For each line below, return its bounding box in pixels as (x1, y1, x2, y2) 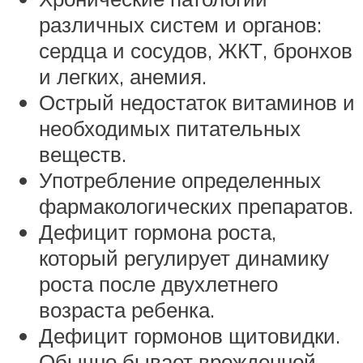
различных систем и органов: (39, 11, 322, 37)
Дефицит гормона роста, (39, 219, 276, 245)
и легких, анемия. (39, 63, 207, 89)
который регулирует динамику (39, 245, 329, 271)
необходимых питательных (39, 115, 301, 141)
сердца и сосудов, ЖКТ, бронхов (39, 37, 352, 63)
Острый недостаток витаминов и (39, 89, 355, 115)
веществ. (39, 141, 126, 167)
